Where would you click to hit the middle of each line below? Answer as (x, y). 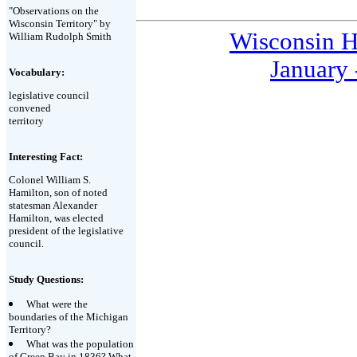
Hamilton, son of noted (58, 192)
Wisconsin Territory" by (60, 24)
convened (30, 108)
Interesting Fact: (46, 157)
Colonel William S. (50, 180)
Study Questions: (46, 279)
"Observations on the (54, 11)
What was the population (80, 344)
